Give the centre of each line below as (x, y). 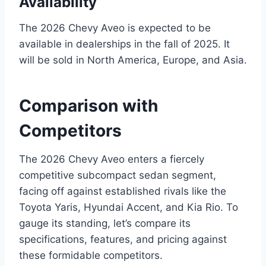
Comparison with (88, 106)
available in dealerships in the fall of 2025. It (124, 44)
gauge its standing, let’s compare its (105, 224)
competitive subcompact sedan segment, (118, 175)
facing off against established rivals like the (123, 191)
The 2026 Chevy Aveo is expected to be (115, 28)
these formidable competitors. (91, 256)
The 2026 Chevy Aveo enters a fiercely (112, 159)
